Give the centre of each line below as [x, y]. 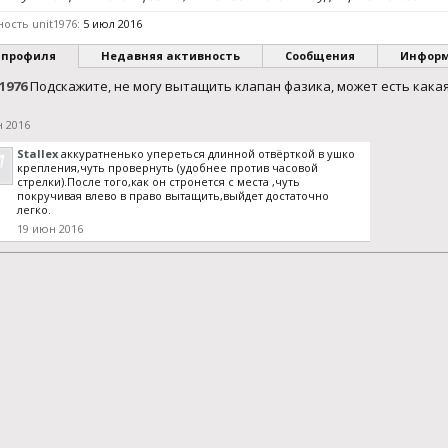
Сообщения [320, 55]
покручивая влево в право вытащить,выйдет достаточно [173, 195]
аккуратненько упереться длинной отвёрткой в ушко [208, 153]
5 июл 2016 [112, 23]
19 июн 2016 [50, 228]
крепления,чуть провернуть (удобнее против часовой [167, 167]
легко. [34, 209]
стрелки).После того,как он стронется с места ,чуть [158, 181]
